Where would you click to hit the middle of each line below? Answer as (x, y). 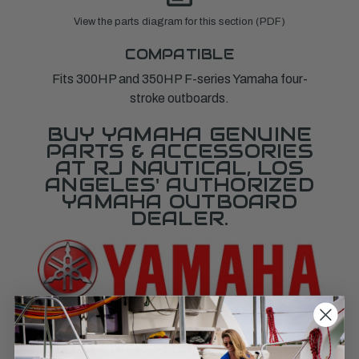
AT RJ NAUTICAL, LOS (179, 167)
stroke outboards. (179, 98)
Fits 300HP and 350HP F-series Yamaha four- (179, 79)
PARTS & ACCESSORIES (179, 151)
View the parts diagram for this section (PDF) (179, 21)
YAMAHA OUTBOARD (179, 201)
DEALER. (179, 218)
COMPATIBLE (179, 54)
